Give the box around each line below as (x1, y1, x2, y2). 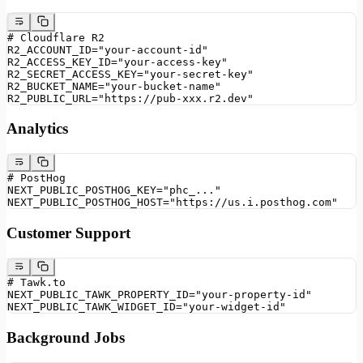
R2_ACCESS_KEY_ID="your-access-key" (7, 55, 228, 68)
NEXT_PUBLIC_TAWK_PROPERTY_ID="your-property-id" (7, 288, 312, 301)
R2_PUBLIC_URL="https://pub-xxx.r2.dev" (7, 92, 254, 105)
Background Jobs (6, 328, 125, 346)
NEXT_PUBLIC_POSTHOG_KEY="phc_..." (7, 184, 221, 197)
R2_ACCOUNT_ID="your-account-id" (7, 43, 208, 56)
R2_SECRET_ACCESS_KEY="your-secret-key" (7, 67, 254, 80)
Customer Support (6, 224, 130, 242)
